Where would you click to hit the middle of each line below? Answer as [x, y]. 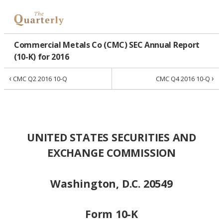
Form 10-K [111, 214]
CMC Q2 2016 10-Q [39, 79]
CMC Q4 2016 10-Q [184, 79]
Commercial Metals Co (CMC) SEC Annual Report [107, 45]
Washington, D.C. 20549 [111, 183]
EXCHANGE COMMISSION [111, 153]
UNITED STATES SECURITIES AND [111, 137]
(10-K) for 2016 [42, 57]
